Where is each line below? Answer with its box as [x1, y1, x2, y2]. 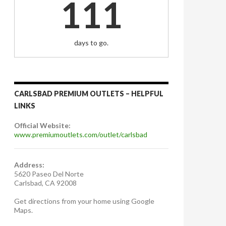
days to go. [74, 38, 108, 47]
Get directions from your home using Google [14, 197, 154, 206]
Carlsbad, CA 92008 [14, 179, 77, 188]
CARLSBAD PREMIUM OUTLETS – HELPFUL [14, 89, 163, 98]
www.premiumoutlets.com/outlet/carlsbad [14, 130, 147, 139]
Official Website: [14, 121, 71, 130]
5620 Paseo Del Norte [14, 169, 84, 179]
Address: [14, 160, 44, 169]
